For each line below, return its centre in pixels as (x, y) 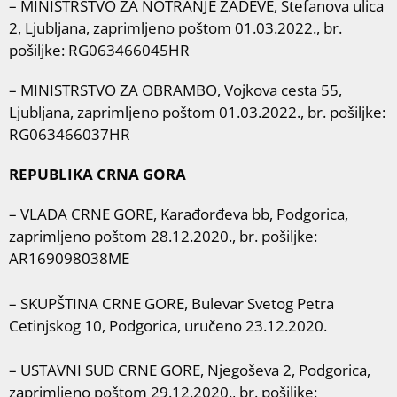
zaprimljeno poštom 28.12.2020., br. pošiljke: (163, 236)
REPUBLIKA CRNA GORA (97, 174)
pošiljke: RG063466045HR (99, 50)
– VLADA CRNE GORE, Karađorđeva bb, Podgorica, (179, 214)
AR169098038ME (69, 258)
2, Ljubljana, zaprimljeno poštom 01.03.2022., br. (175, 28)
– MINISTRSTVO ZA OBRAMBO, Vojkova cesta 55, (175, 90)
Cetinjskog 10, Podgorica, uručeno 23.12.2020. (168, 325)
